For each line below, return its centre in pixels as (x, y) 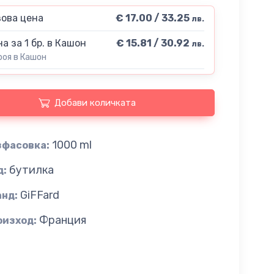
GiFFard (39, 195)
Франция (62, 220)
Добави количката (95, 103)
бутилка (31, 170)
